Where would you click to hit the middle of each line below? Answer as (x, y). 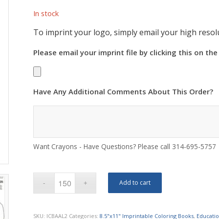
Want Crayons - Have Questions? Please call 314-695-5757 (125, 146)
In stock (46, 13)
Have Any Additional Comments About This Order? (123, 91)
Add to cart (135, 182)
